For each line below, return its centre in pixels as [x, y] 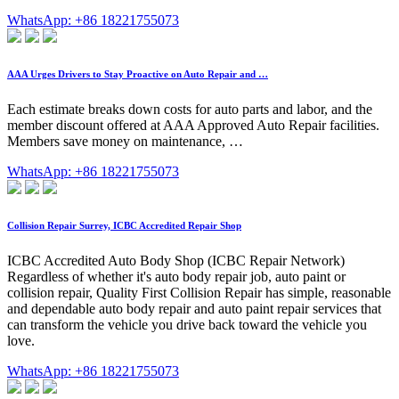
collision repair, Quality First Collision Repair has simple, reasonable [199, 293]
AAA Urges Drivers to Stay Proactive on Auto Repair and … [138, 74]
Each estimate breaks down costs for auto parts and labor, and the [190, 110]
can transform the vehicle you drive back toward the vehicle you [187, 325]
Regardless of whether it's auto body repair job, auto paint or [176, 277]
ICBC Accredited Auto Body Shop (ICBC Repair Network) [176, 261]
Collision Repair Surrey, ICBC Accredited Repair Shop [124, 226]
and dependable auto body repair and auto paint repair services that [194, 309]
